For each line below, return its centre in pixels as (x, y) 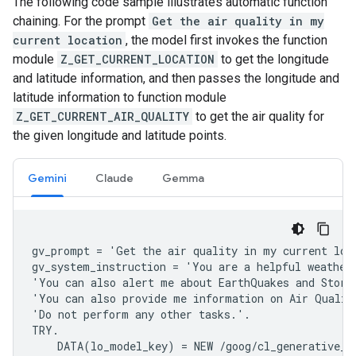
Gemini (47, 178)
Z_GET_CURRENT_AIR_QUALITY (103, 117)
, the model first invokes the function (226, 41)
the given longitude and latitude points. (120, 136)
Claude (114, 178)
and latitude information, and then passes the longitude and (176, 79)
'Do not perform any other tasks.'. (141, 315)
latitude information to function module (120, 98)
